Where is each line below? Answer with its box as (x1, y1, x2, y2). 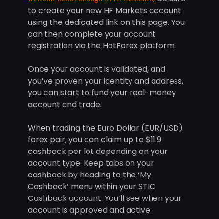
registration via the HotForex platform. (27, 40, 176, 52)
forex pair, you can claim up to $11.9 (27, 134, 161, 146)
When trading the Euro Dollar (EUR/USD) (27, 122, 183, 134)
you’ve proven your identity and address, (27, 75, 183, 87)
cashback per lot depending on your (27, 146, 168, 157)
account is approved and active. (27, 204, 152, 216)
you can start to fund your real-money (27, 87, 176, 99)
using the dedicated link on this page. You (27, 17, 185, 28)
